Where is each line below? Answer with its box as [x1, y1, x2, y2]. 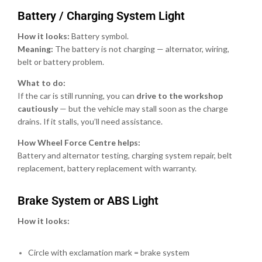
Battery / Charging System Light [18, 8, 185, 23]
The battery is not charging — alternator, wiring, [53, 43, 229, 54]
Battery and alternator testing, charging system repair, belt [18, 150, 232, 160]
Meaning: [18, 43, 53, 54]
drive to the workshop [136, 90, 223, 101]
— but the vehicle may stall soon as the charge [58, 103, 228, 113]
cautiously [18, 103, 58, 113]
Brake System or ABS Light [18, 193, 158, 208]
